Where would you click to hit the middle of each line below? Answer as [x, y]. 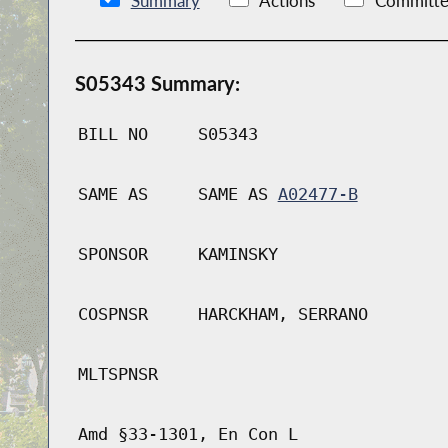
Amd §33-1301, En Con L [187, 434]
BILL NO [112, 134]
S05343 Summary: [157, 83]
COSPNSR [112, 314]
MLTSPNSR [117, 374]
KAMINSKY [237, 254]
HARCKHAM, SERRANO [282, 314]
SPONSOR [112, 254]
